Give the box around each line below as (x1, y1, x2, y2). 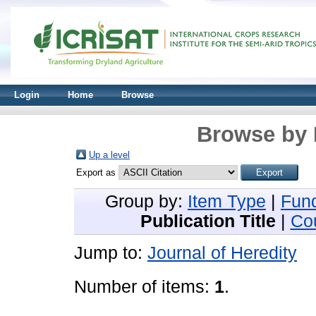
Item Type (188, 192, 266, 211)
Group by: (105, 192, 188, 211)
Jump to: (74, 243, 147, 262)
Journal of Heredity (147, 243, 297, 262)
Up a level (89, 150, 130, 160)
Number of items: (74, 277, 214, 296)
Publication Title (140, 212, 276, 231)
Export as (76, 167, 119, 178)
